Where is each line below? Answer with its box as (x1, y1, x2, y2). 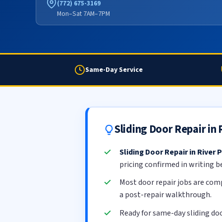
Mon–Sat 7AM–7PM (57, 8, 110, 18)
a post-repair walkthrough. (119, 189, 212, 201)
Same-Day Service (85, 64, 143, 75)
